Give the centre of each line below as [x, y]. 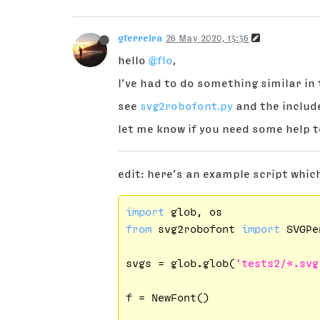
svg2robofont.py [186, 105]
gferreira [140, 37]
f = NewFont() [167, 297]
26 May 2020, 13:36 [207, 37]
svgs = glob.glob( [180, 262]
